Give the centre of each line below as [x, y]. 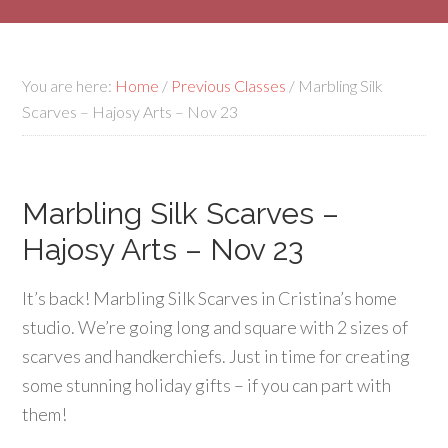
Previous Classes [229, 85]
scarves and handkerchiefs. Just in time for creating [216, 356]
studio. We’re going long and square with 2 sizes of [215, 327]
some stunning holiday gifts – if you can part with [207, 385]
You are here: [69, 85]
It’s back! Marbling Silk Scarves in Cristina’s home [210, 298]
